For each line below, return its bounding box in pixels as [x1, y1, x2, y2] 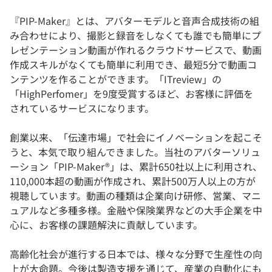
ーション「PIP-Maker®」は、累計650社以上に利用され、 [10, 159, 262, 174]
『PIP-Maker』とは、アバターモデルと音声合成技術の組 [10, 13, 259, 29]
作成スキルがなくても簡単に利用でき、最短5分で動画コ [10, 57, 257, 72]
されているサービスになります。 [10, 101, 154, 116]
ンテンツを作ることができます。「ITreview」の [10, 72, 222, 87]
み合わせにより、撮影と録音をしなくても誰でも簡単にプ [10, 28, 261, 43]
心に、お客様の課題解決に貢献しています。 [10, 217, 203, 233]
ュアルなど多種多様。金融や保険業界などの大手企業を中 [10, 203, 262, 218]
